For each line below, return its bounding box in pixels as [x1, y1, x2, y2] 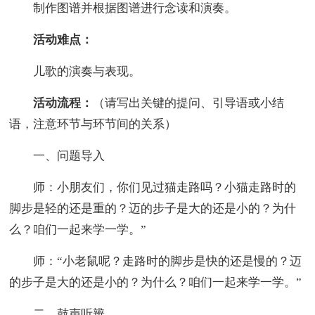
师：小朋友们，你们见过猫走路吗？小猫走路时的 [9, 180, 297, 194]
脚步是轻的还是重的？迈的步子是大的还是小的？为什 [9, 201, 297, 215]
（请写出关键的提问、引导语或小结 [93, 96, 285, 110]
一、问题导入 [9, 148, 105, 162]
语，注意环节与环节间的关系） [9, 117, 177, 131]
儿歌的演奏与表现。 [9, 64, 141, 78]
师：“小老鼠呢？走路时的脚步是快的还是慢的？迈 [9, 254, 302, 268]
